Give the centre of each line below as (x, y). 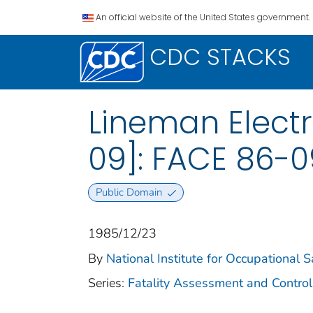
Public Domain (129, 192)
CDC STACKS (220, 57)
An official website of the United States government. (203, 17)
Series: (108, 283)
